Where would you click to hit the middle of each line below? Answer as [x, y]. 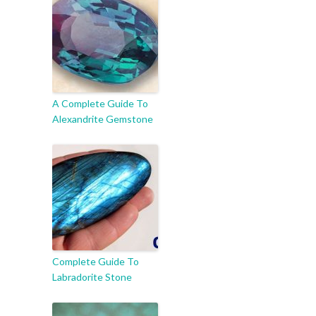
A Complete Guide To [100, 104]
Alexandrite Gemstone [103, 119]
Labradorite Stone [92, 277]
